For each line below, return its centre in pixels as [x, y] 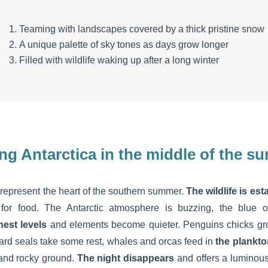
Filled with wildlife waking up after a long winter [119, 60]
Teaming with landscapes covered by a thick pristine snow [142, 29]
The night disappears [126, 258]
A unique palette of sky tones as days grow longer [124, 44]
